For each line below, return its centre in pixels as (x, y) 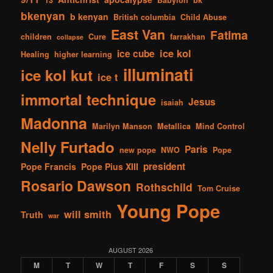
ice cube (136, 54)
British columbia (145, 17)
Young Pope (168, 211)
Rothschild (165, 187)
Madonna (54, 123)
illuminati (158, 75)
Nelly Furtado (68, 147)
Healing (35, 55)
